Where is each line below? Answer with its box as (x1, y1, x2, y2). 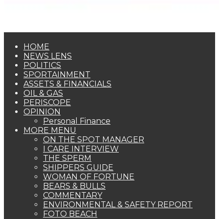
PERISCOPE (23, 97, 71, 107)
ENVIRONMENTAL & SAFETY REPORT (43, 199, 193, 209)
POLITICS (23, 60, 61, 70)
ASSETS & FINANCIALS (23, 79, 111, 88)
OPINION (23, 107, 61, 116)
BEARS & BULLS (43, 181, 106, 191)
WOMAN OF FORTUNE (43, 172, 134, 181)
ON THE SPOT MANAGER (43, 134, 144, 144)
